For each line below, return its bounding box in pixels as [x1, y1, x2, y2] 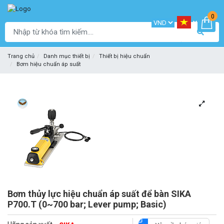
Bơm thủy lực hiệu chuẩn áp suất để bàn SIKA [7, 188, 191, 199]
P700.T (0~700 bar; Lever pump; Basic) [7, 199, 166, 210]
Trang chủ [7, 53, 34, 60]
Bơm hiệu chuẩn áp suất [16, 61, 80, 68]
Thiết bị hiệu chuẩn [99, 53, 150, 60]
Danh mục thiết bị [43, 53, 90, 60]
